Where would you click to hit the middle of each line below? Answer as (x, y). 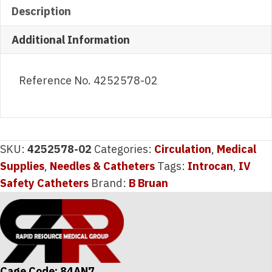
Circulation (183, 149)
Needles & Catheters (102, 166)
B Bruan (148, 183)
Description (41, 11)
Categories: (124, 149)
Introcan (210, 166)
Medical (236, 149)
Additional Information (71, 39)
